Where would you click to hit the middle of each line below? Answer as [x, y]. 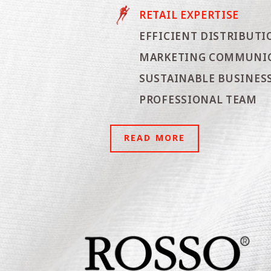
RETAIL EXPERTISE [189, 15]
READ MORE [155, 138]
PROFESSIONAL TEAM [198, 100]
